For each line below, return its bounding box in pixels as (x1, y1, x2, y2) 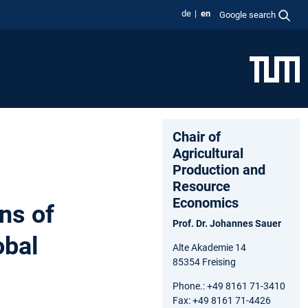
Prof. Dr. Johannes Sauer (173, 217, 281, 229)
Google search (219, 9, 276, 20)
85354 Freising (173, 256, 236, 267)
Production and (173, 161, 265, 178)
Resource (173, 177, 230, 195)
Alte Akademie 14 (173, 241, 246, 253)
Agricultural (173, 144, 243, 162)
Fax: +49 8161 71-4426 (173, 294, 271, 306)
